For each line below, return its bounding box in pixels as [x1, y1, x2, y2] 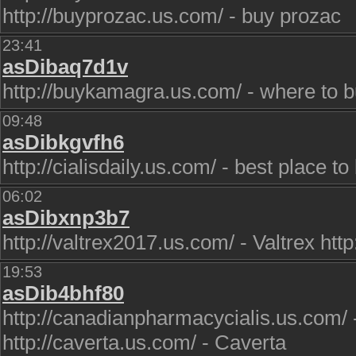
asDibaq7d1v [2, 55, 128, 79]
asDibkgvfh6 [2, 130, 124, 154]
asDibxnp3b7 [2, 206, 130, 230]
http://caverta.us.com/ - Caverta [2, 331, 286, 354]
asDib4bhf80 [2, 281, 124, 305]
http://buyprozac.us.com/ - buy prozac [2, 4, 341, 28]
